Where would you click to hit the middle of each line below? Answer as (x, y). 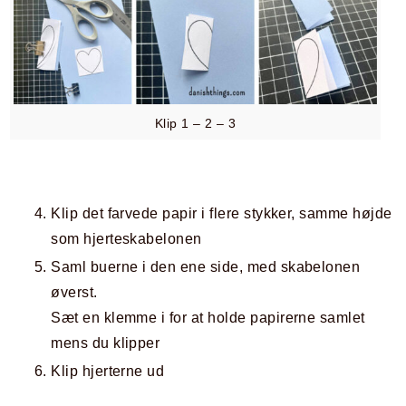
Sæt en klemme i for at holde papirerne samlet (208, 318)
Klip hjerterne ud (108, 371)
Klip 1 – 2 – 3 (195, 123)
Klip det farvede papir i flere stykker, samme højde (222, 213)
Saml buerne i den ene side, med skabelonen (206, 267)
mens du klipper (106, 343)
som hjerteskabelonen (126, 239)
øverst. (74, 292)
